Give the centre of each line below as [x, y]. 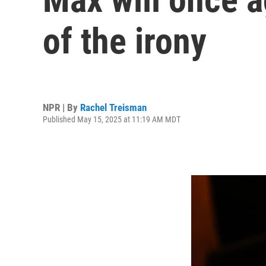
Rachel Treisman [113, 107]
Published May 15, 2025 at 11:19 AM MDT [112, 119]
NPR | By [61, 107]
